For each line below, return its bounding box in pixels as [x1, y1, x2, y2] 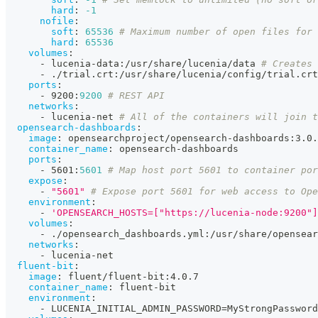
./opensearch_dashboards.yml [45, 228, 204, 239]
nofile [40, 15, 74, 26]
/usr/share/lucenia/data [125, 57, 261, 69]
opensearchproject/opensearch [62, 132, 227, 143]
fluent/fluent [62, 270, 142, 282]
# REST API [108, 89, 165, 101]
